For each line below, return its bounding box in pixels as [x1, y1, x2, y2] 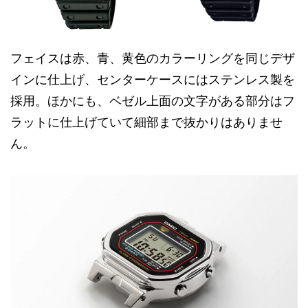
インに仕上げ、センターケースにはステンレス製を [10, 72, 295, 87]
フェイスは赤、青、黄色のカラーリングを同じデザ [10, 51, 295, 65]
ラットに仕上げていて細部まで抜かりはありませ [10, 115, 283, 129]
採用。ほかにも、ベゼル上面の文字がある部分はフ [10, 93, 295, 108]
